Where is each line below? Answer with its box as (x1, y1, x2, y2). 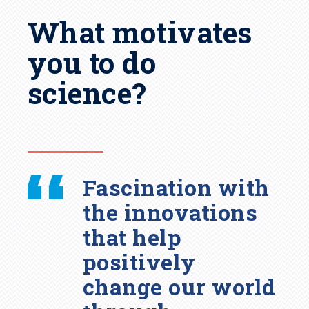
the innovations (83, 197, 258, 227)
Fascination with (83, 172, 270, 202)
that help (83, 221, 182, 252)
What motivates (28, 13, 252, 52)
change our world (83, 271, 276, 301)
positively (83, 246, 196, 277)
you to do (28, 43, 157, 82)
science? (28, 74, 147, 112)
